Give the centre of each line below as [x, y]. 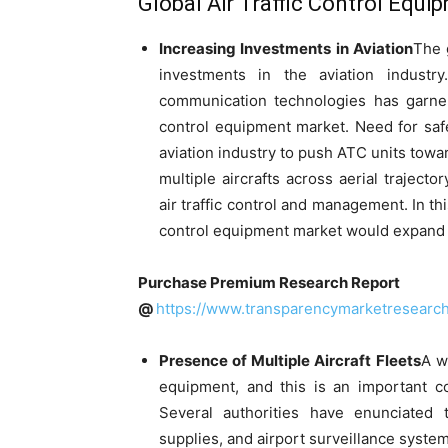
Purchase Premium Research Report [269, 282]
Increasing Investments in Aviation [286, 48]
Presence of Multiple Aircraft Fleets [290, 360]
